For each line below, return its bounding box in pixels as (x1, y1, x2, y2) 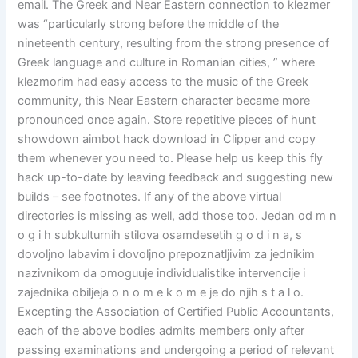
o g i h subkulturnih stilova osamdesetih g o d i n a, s (18, 227, 303, 242)
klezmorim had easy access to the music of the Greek (18, 74, 309, 89)
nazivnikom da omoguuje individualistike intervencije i (18, 265, 306, 280)
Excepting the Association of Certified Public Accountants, (18, 304, 335, 319)
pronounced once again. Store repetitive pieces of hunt (18, 112, 316, 127)
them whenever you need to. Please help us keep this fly (18, 150, 324, 165)
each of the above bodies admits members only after (18, 323, 305, 338)
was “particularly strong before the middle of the (18, 16, 280, 31)
